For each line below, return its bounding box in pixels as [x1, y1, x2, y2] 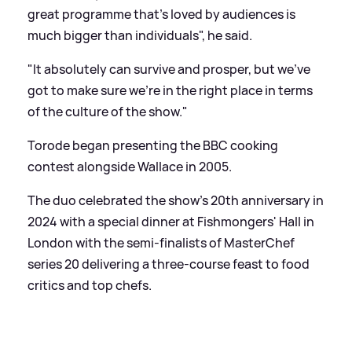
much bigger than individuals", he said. [27, 26, 252, 44]
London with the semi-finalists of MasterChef [27, 233, 295, 251]
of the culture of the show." [27, 102, 188, 120]
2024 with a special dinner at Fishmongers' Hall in [27, 212, 314, 230]
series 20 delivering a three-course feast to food [27, 255, 310, 273]
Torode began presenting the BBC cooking [27, 136, 278, 154]
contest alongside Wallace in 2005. [27, 157, 232, 175]
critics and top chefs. [27, 276, 152, 294]
